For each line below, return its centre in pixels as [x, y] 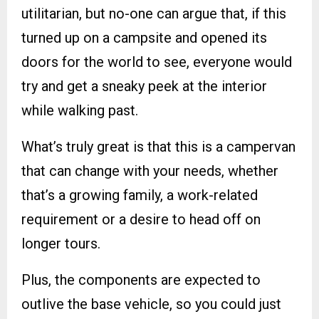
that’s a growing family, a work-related [140, 195]
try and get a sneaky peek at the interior [144, 87]
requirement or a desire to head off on [141, 220]
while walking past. [80, 111]
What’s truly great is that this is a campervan [158, 147]
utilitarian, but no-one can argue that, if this [154, 14]
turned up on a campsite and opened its [144, 38]
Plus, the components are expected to [141, 280]
